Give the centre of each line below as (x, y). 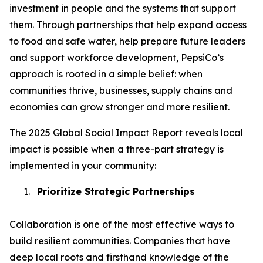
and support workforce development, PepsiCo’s (117, 58)
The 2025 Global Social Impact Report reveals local (126, 133)
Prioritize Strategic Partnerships (116, 192)
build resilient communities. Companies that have (120, 241)
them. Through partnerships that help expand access (128, 25)
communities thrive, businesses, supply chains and (121, 91)
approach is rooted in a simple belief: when (106, 74)
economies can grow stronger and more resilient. (119, 107)
